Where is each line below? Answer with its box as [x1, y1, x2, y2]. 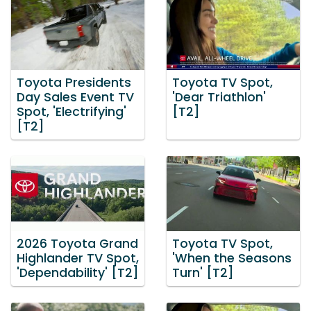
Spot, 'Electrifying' [17, 103, 126, 121]
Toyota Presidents [17, 74, 131, 92]
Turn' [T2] [172, 264, 234, 281]
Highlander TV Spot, [17, 249, 139, 267]
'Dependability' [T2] [17, 264, 139, 281]
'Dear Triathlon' [172, 89, 266, 106]
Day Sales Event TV [17, 89, 134, 106]
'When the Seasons [172, 249, 292, 267]
